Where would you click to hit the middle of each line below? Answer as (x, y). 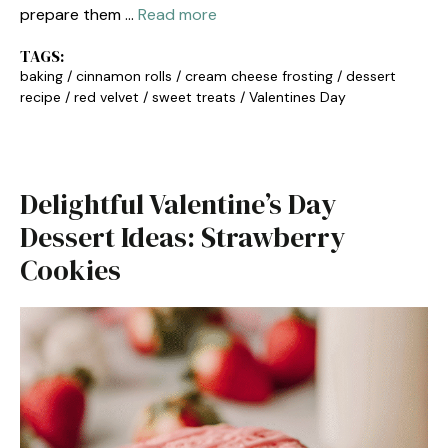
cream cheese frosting (259, 76)
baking (41, 76)
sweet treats (194, 97)
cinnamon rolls (124, 76)
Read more (177, 14)
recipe (40, 97)
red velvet (106, 97)
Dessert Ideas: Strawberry (183, 237)
